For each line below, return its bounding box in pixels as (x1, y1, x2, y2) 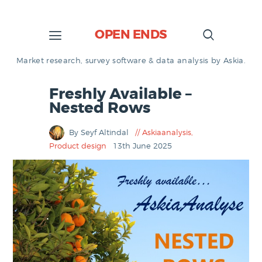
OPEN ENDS (95, 27, 167, 43)
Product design (49, 140, 106, 150)
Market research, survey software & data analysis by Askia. (16, 56, 246, 65)
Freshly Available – (49, 84, 192, 104)
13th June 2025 (112, 140, 172, 150)
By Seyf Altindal (69, 127, 131, 137)
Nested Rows (49, 98, 150, 118)
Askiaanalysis (142, 127, 191, 137)
